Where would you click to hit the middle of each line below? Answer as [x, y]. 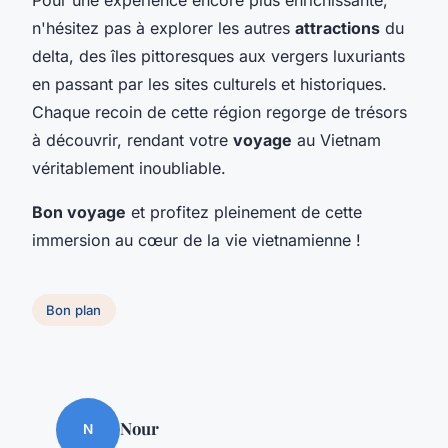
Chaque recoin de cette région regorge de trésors [219, 112]
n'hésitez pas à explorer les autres [163, 28]
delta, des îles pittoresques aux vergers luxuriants [218, 56]
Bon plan [74, 309]
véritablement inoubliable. [129, 168]
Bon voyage [79, 212]
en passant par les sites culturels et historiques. [209, 84]
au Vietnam [336, 140]
